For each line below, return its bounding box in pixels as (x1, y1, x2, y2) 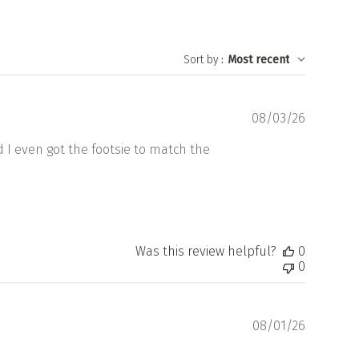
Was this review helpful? (135, 244, 276, 259)
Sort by (183, 53, 219, 67)
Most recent (227, 53, 289, 67)
